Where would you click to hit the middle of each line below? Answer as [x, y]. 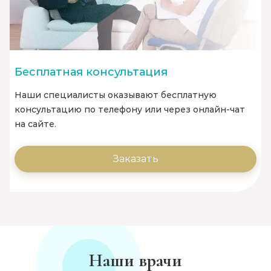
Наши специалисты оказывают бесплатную [116, 95]
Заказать [135, 159]
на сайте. [35, 124]
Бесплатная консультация [91, 72]
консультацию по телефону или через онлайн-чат [130, 110]
